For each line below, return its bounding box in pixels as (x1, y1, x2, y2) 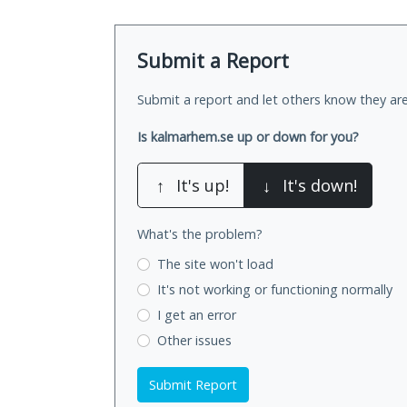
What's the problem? (137, 225, 263, 243)
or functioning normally (253, 281, 392, 299)
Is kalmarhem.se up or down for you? (137, 128, 359, 146)
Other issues (156, 331, 232, 349)
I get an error (156, 305, 236, 323)
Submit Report (149, 375, 237, 393)
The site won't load (156, 255, 273, 273)
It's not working (156, 281, 254, 299)
